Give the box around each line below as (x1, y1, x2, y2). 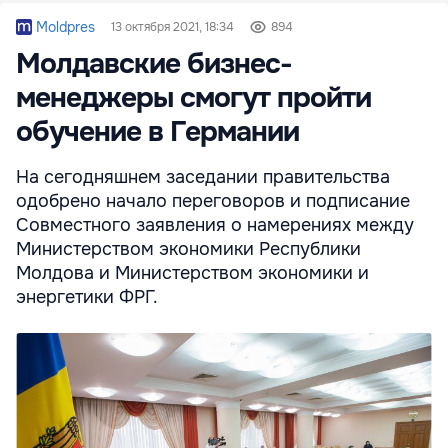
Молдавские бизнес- (16, 46, 292, 83)
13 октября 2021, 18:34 (110, 19, 234, 36)
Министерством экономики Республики (16, 238, 361, 261)
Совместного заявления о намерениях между (16, 214, 414, 237)
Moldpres (36, 18, 95, 37)
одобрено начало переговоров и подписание (16, 190, 410, 213)
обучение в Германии (16, 114, 299, 151)
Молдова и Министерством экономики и (16, 262, 369, 285)
